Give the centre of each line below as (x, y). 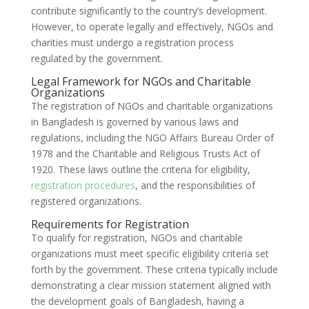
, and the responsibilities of (195, 185)
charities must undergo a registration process (132, 42)
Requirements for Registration (110, 224)
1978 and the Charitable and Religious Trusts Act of (145, 153)
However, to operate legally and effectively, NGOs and (152, 26)
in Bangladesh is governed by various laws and (134, 121)
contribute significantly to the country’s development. (149, 10)
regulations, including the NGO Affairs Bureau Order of (152, 137)
